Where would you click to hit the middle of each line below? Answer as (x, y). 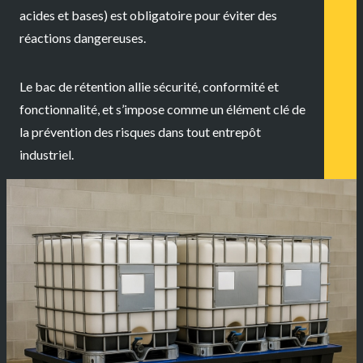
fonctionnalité (58, 109)
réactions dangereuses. (83, 38)
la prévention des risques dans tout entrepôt (140, 132)
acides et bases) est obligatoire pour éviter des (148, 15)
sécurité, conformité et (216, 87)
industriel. (47, 155)
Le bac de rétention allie (86, 87)
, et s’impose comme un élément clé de (201, 109)
